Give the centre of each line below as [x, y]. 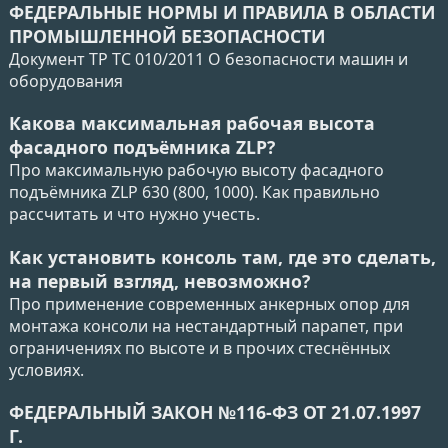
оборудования [66, 80]
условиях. [46, 369]
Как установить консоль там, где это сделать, [222, 256]
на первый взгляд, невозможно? [159, 280]
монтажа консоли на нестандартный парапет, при [206, 325]
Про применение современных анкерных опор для [209, 303]
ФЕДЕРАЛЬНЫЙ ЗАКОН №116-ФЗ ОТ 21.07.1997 [215, 412]
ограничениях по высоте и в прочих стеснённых [199, 347]
